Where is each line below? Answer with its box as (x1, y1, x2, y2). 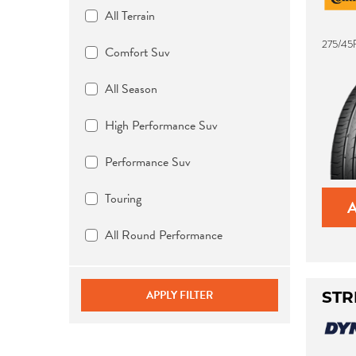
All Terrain (105, 6, 155, 25)
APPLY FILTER (145, 287, 213, 304)
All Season (105, 79, 157, 99)
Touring (105, 189, 141, 208)
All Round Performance (105, 226, 222, 245)
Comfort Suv (105, 43, 170, 62)
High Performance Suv (105, 116, 218, 135)
